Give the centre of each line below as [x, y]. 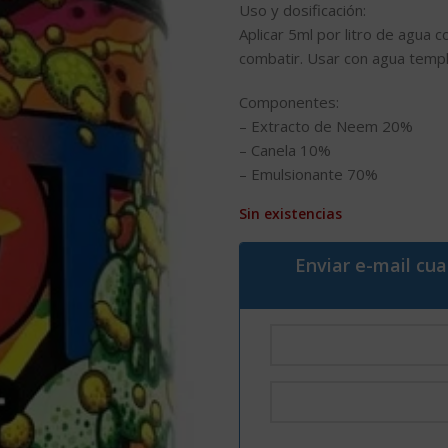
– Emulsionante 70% [308, 174]
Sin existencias [290, 213]
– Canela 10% [285, 150]
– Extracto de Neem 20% [326, 126]
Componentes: [289, 102]
